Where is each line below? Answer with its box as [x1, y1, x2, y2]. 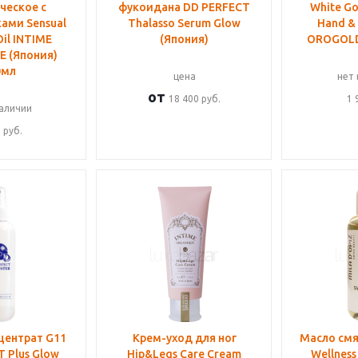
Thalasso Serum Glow [128, 17, 241, 30]
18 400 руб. [169, 93, 221, 104]
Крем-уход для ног [132, 332, 237, 344]
